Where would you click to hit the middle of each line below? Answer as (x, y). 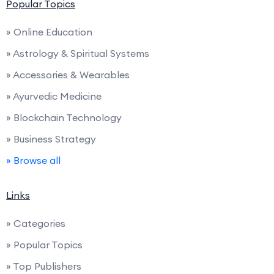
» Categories (36, 224)
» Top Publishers (44, 266)
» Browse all (33, 161)
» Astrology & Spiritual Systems (78, 54)
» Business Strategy (51, 139)
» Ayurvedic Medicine (54, 96)
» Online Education (49, 32)
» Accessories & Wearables (68, 75)
